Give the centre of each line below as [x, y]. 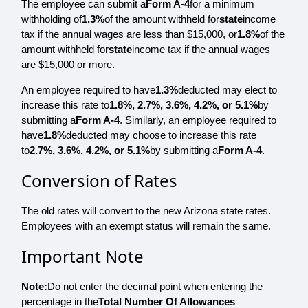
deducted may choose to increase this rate [161, 135]
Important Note [82, 256]
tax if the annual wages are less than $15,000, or [129, 34]
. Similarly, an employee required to [198, 120]
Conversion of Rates [99, 181]
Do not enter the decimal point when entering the [155, 287]
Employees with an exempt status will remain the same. [146, 226]
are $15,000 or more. [68, 65]
